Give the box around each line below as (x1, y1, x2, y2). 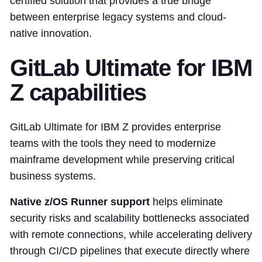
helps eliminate (150, 196, 223, 208)
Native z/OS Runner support (10, 196, 150, 208)
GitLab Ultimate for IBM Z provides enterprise (10, 121, 221, 133)
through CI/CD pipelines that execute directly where (10, 245, 250, 257)
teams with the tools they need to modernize (10, 137, 216, 150)
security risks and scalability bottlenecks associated (10, 212, 249, 225)
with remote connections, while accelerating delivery (10, 229, 252, 241)
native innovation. (10, 27, 92, 40)
